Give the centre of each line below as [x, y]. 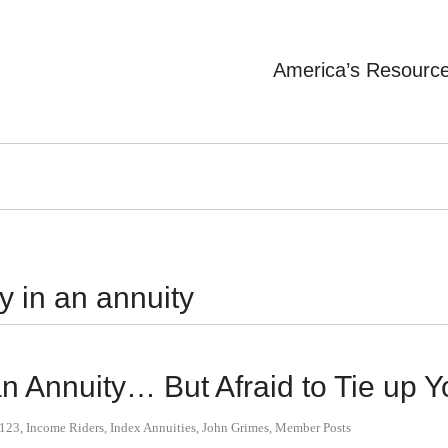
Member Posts [313, 427]
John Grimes [235, 427]
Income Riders [65, 427]
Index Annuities [153, 427]
